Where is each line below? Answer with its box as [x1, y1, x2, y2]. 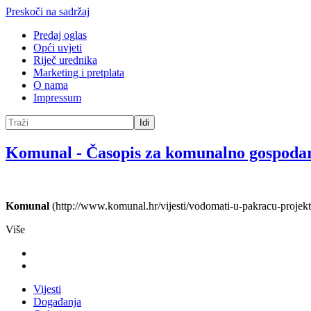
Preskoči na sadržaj [6, 6, 90, 17]
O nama [33, 79, 68, 91]
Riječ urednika [33, 54, 97, 66]
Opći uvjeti [33, 42, 82, 53]
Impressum [33, 92, 81, 103]
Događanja [33, 295, 81, 308]
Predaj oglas [33, 29, 87, 41]
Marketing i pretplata [33, 67, 124, 78]
